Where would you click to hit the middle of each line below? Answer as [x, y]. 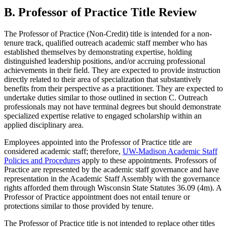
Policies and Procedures [42, 161]
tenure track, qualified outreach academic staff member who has [106, 43]
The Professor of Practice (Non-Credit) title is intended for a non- [108, 34]
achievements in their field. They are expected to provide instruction [112, 70]
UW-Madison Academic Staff [170, 152]
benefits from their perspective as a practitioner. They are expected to [113, 89]
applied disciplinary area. [44, 125]
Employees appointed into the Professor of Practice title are [98, 142]
